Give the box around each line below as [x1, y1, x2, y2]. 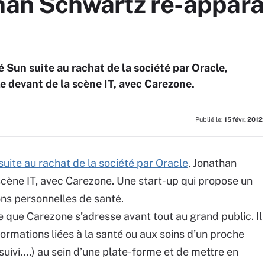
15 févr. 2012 [224, 116, 263, 123]
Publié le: [195, 116, 224, 123]
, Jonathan [188, 157, 237, 169]
